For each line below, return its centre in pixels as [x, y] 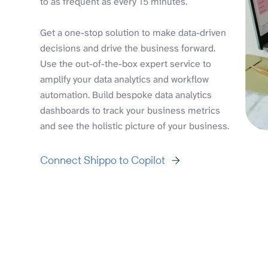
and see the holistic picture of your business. [135, 126]
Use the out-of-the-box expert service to [126, 63]
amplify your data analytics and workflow [125, 79]
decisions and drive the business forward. [128, 48]
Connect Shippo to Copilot [103, 160]
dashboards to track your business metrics [130, 110]
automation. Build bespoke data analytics [126, 95]
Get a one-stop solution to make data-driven [133, 32]
